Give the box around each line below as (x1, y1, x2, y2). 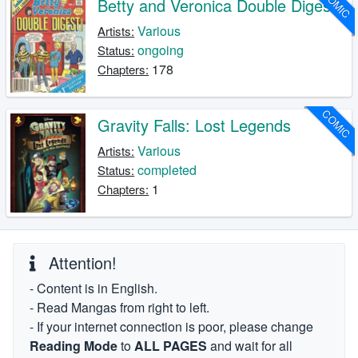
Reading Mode (30, 336, 117, 355)
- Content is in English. (30, 279, 157, 297)
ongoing (137, 40, 185, 59)
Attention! (44, 251, 117, 274)
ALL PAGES (134, 336, 207, 355)
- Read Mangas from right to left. (30, 298, 209, 316)
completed (137, 160, 197, 179)
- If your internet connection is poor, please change (30, 317, 313, 336)
